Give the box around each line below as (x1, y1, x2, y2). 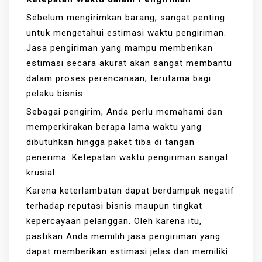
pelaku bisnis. (26, 88, 88, 99)
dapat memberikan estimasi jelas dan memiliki (26, 246, 228, 257)
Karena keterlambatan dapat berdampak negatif (26, 185, 235, 196)
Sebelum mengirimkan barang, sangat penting (26, 12, 225, 23)
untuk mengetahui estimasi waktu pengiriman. (26, 27, 226, 38)
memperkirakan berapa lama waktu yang (26, 121, 202, 132)
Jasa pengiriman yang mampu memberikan (26, 42, 213, 53)
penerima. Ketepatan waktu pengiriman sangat (26, 151, 229, 163)
